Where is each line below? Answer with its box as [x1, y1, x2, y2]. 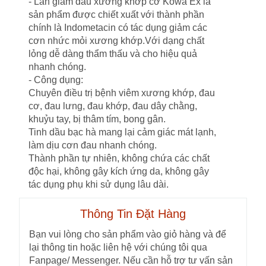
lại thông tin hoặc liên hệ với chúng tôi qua [29, 242, 207, 253]
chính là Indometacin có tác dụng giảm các [28, 23, 207, 33]
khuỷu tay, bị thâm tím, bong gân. [28, 114, 166, 125]
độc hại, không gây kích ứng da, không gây [28, 166, 209, 177]
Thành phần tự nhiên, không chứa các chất [28, 153, 210, 164]
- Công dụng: [28, 75, 83, 85]
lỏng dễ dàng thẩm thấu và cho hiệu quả [28, 49, 197, 59]
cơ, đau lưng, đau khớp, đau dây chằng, [28, 101, 197, 112]
